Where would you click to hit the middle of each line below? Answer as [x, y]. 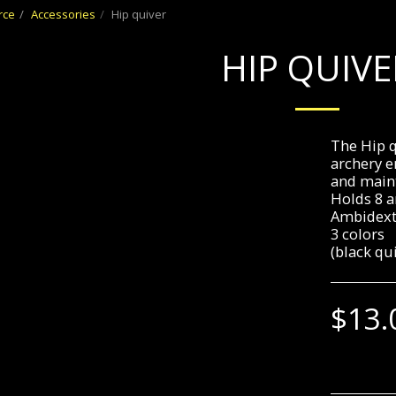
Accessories [63, 14]
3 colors [358, 234]
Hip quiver [139, 14]
